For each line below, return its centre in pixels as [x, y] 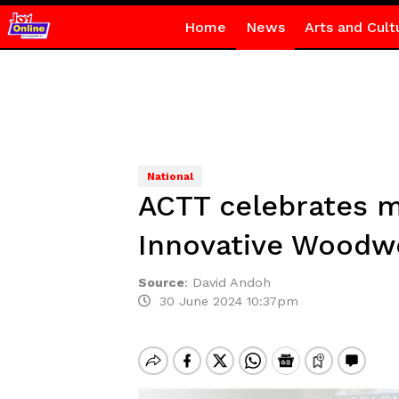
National [170, 176]
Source [161, 282]
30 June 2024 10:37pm [224, 301]
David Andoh [231, 282]
